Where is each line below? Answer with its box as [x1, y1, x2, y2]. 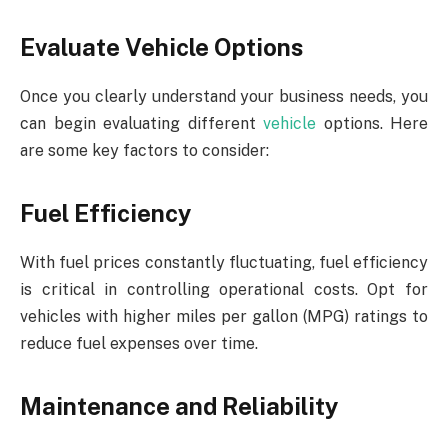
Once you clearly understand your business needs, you [20, 86, 428, 106]
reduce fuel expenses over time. [20, 333, 258, 353]
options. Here [316, 113, 428, 133]
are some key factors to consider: [20, 140, 269, 160]
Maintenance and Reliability [20, 392, 338, 421]
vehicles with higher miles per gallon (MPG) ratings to [20, 306, 428, 326]
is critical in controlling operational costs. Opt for [20, 279, 428, 299]
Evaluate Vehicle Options [20, 32, 303, 61]
